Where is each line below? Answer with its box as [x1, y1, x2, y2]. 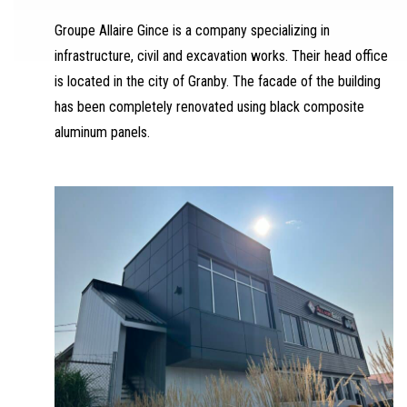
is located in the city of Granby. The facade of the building [55, 73, 381, 90]
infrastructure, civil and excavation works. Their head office [55, 47, 388, 65]
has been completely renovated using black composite [55, 98, 364, 115]
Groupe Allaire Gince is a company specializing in [55, 22, 330, 39]
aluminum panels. [55, 124, 150, 141]
